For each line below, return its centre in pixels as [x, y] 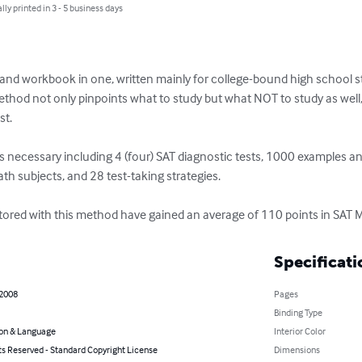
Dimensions [297, 350]
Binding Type [298, 313]
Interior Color [299, 331]
